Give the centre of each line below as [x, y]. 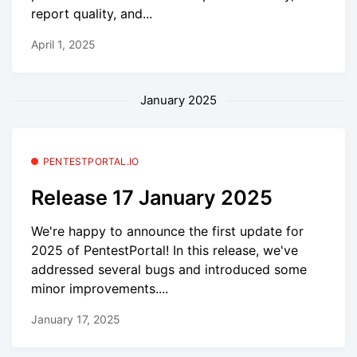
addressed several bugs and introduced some [169, 270]
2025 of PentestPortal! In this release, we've [165, 251]
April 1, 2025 [63, 45]
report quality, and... [92, 13]
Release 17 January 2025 [152, 197]
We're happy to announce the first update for [167, 231]
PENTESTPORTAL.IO [91, 162]
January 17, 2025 [76, 320]
